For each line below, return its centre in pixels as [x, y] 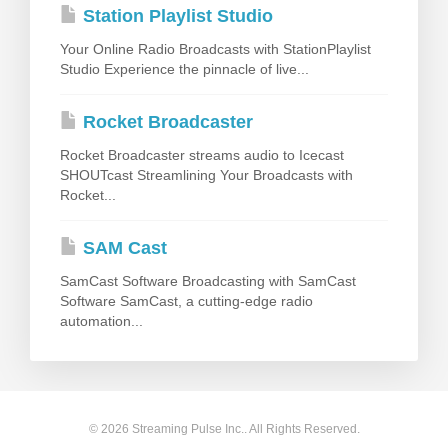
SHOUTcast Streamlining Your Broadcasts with [206, 175]
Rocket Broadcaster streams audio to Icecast [202, 155]
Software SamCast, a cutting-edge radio [186, 301]
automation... [101, 321]
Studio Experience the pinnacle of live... [184, 69]
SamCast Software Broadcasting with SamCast [208, 281]
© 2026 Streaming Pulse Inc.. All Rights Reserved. [224, 429]
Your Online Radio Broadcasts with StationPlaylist [215, 49]
